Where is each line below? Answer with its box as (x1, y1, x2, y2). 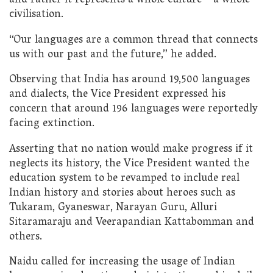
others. (9, 227, 42, 247)
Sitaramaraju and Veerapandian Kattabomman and (9, 212, 254, 233)
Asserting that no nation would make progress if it (9, 139, 253, 160)
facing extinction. (9, 114, 94, 135)
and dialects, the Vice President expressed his (9, 85, 225, 105)
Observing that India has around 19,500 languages (9, 70, 250, 91)
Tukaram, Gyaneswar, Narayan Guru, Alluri (9, 197, 217, 218)
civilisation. (9, 4, 63, 25)
